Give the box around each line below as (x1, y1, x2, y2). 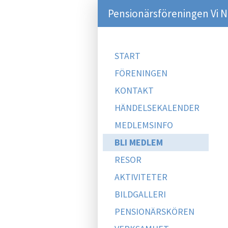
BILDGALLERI (115, 188, 166, 200)
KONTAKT (115, 84, 154, 96)
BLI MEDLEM (115, 136, 163, 148)
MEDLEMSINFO (115, 119, 173, 131)
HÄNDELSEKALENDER (115, 102, 199, 113)
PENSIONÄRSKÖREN (115, 206, 194, 217)
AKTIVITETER (115, 171, 167, 183)
